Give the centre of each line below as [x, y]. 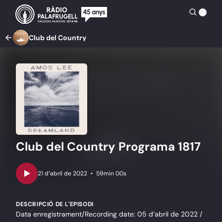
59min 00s [111, 174]
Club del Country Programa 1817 [108, 147]
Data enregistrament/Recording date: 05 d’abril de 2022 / [109, 214]
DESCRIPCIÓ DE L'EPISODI [55, 204]
